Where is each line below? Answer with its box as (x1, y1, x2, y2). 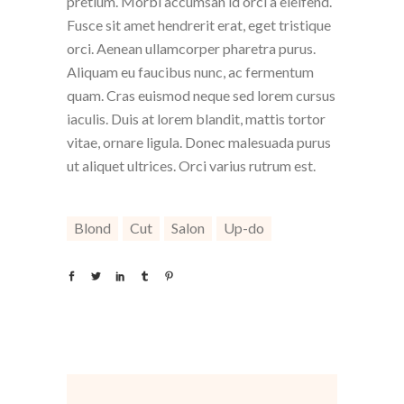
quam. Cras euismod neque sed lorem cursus (67, 87, 335, 105)
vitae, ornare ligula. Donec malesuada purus (67, 133, 331, 151)
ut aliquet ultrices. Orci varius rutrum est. (67, 157, 316, 175)
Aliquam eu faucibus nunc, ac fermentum (67, 63, 314, 81)
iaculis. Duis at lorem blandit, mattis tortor (67, 110, 326, 128)
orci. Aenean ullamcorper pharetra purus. (67, 40, 316, 58)
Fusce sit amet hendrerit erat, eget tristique (67, 16, 331, 34)
